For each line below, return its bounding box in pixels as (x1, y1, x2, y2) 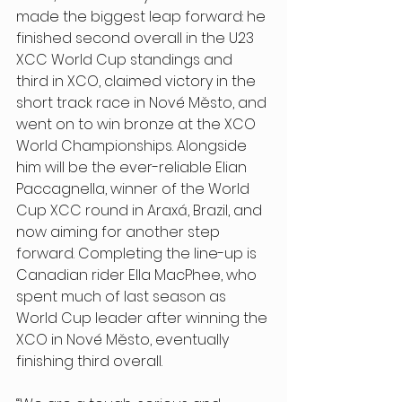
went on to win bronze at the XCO (16, 114, 259, 135)
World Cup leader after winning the (16, 308, 271, 329)
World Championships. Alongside (16, 135, 250, 157)
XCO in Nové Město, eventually (16, 329, 232, 351)
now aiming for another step (16, 222, 223, 243)
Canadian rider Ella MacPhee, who (16, 265, 260, 286)
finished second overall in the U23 (16, 28, 258, 49)
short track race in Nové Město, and (16, 92, 270, 114)
